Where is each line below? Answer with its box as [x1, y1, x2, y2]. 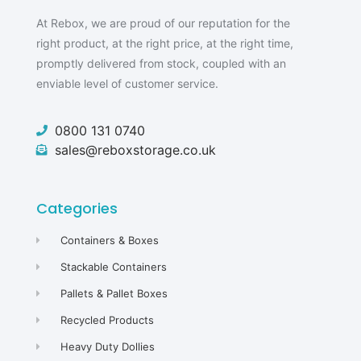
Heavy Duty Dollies [60, 340, 156, 354]
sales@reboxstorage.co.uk [54, 142, 216, 159]
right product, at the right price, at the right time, [36, 35, 293, 50]
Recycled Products [60, 313, 155, 327]
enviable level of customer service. [36, 76, 218, 90]
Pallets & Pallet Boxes [60, 287, 168, 301]
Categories [36, 198, 118, 219]
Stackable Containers [60, 260, 168, 274]
